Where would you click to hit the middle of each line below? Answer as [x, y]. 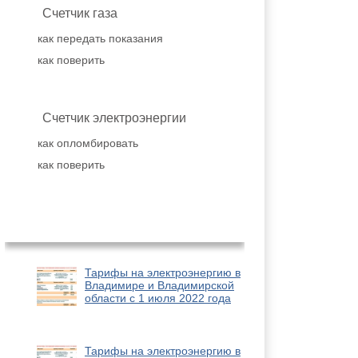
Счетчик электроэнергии [114, 118]
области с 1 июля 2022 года [158, 298]
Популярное [125, 227]
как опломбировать [88, 143]
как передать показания [100, 38]
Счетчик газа [80, 13]
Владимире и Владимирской [159, 285]
